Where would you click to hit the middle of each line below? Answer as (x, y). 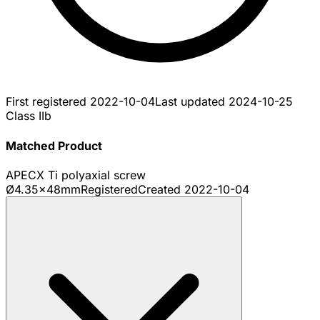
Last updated (192, 102)
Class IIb (29, 116)
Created (161, 189)
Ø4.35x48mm (43, 189)
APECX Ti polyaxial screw (76, 175)
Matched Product (54, 145)
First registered (48, 102)
